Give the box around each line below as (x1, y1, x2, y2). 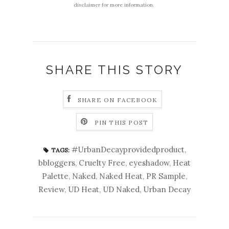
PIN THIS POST (94, 118, 149, 126)
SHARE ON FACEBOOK (77, 96, 158, 104)
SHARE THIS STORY (46, 62, 183, 78)
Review (38, 185, 64, 195)
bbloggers (38, 158, 75, 168)
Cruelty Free (79, 158, 125, 168)
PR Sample (146, 171, 186, 181)
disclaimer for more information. (74, 2, 155, 9)
